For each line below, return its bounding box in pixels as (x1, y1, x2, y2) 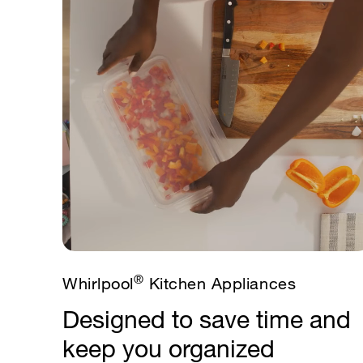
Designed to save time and (62, 304, 351, 334)
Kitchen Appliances (143, 274, 297, 293)
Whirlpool (62, 274, 134, 293)
